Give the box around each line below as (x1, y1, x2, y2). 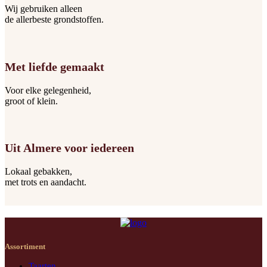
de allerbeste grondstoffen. (5, 14, 104, 25)
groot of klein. (5, 95, 58, 106)
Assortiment (5, 241, 45, 251)
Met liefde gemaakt (5, 60, 104, 73)
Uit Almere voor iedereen (5, 141, 134, 155)
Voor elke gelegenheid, (5, 85, 91, 95)
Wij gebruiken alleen (5, 4, 82, 14)
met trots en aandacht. (5, 177, 86, 188)
